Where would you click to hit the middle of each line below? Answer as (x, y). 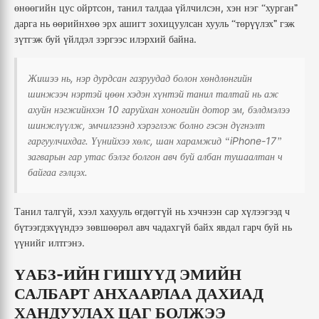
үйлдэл (78, 39)
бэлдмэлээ (269, 110)
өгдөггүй (153, 211)
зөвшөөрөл (110, 227)
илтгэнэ (65, 243)
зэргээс (111, 39)
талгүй (58, 211)
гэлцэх (72, 172)
